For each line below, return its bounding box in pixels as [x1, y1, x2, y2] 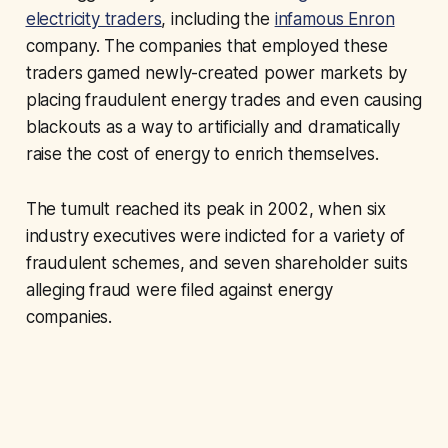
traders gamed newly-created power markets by [25, 63, 408, 84]
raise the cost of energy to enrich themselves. [25, 144, 379, 165]
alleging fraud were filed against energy [25, 280, 333, 301]
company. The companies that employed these [25, 36, 388, 57]
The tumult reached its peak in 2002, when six [25, 199, 387, 220]
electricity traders [25, 9, 162, 30]
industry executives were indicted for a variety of [25, 226, 406, 247]
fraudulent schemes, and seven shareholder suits [25, 253, 408, 274]
